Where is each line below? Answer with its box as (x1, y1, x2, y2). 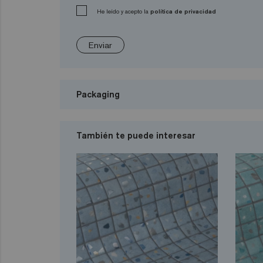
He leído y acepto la (97, 8, 150, 16)
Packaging (76, 89, 120, 100)
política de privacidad (150, 8, 216, 16)
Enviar (89, 39, 112, 51)
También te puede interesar (76, 130, 195, 141)
